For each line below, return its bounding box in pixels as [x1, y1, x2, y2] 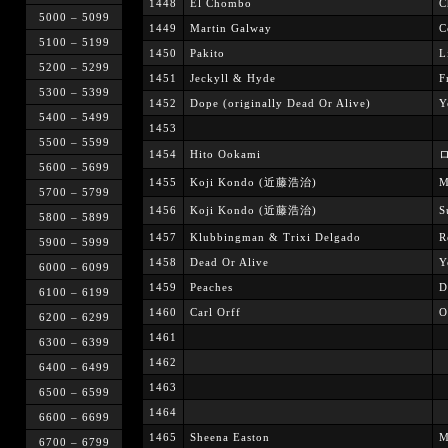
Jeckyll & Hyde [189, 72, 276, 84]
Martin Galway [189, 22, 272, 34]
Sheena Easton [189, 431, 270, 443]
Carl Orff [189, 306, 241, 318]
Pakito [189, 47, 225, 59]
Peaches [189, 281, 233, 293]
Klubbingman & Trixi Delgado [189, 231, 361, 243]
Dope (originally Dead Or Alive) [189, 97, 371, 109]
